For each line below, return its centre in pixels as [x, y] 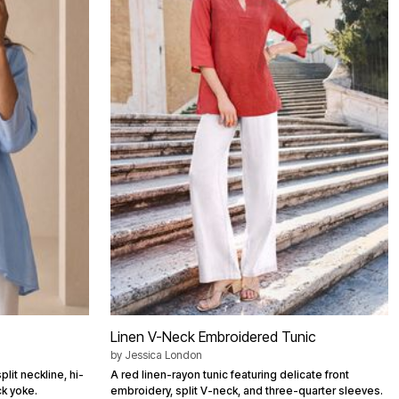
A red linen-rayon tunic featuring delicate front [230, 375]
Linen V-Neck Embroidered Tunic [213, 337]
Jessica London [163, 355]
